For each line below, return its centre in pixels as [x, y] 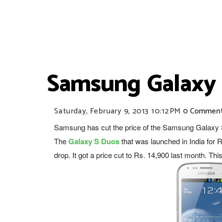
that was [134, 141]
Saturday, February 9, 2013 [101, 111]
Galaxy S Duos [94, 141]
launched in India [177, 141]
